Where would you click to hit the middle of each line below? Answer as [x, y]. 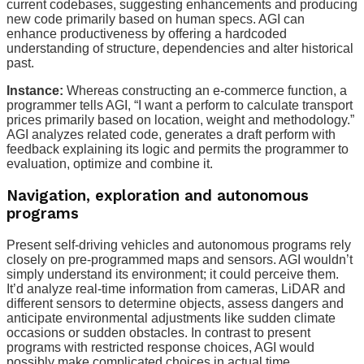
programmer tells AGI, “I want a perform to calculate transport [180, 106]
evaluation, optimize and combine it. [110, 164]
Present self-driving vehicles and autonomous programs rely [179, 245]
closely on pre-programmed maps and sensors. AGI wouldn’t [180, 259]
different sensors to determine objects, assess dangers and [175, 303]
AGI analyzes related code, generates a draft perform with [171, 135]
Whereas [93, 91]
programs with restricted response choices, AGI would [160, 347]
